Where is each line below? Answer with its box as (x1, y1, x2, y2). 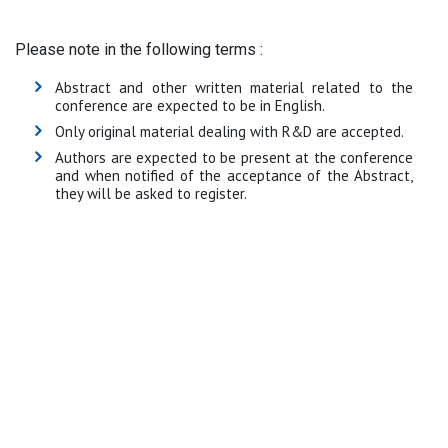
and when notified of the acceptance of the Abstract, (55, 166, 413, 186)
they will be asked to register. (55, 184, 247, 204)
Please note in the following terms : (15, 40, 263, 60)
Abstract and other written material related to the (55, 78, 413, 98)
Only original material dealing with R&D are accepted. (55, 122, 404, 142)
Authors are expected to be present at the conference (55, 148, 413, 168)
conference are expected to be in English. (55, 96, 325, 116)
